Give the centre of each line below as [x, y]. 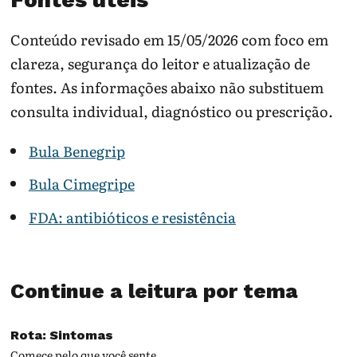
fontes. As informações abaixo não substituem [167, 87]
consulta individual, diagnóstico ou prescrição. [172, 111]
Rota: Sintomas [62, 335]
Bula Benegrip [76, 151]
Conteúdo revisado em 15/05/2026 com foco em [170, 39]
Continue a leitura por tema [155, 291]
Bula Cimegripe [81, 184]
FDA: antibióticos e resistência [132, 217]
